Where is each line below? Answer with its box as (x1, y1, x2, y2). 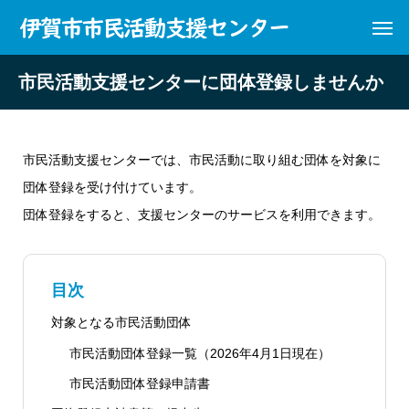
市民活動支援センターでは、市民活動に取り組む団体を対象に (23, 152, 381, 167)
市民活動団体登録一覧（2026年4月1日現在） (68, 345, 330, 361)
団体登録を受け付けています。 (23, 180, 202, 194)
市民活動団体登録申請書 (68, 375, 210, 391)
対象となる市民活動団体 (51, 315, 192, 330)
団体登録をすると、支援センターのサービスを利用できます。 (23, 207, 381, 222)
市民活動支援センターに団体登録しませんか (18, 72, 383, 92)
